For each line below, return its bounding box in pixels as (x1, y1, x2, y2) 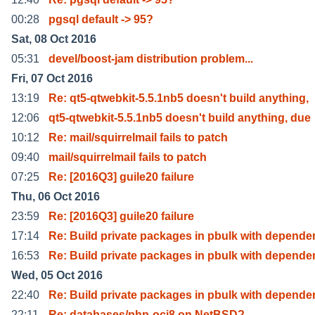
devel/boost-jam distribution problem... (49, 52, 253, 65)
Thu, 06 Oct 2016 (11, 190, 100, 202)
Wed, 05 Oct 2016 (11, 269, 103, 281)
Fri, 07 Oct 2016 (11, 72, 93, 84)
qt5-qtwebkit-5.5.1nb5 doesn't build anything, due (49, 111, 311, 124)
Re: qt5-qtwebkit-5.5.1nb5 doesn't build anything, (49, 91, 309, 104)
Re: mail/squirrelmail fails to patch (49, 131, 228, 143)
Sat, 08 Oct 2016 (11, 32, 96, 45)
